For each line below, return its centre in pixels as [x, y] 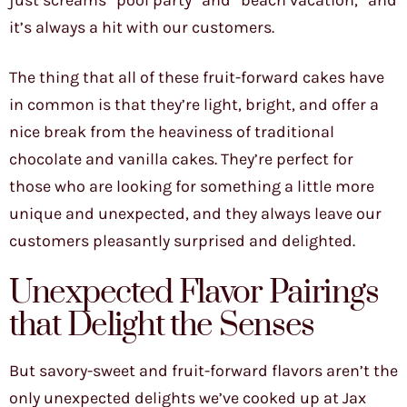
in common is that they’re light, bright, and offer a [194, 105]
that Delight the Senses [162, 326]
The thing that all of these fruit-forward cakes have [197, 78]
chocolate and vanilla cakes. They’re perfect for [181, 159]
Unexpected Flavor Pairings [194, 293]
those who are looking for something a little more [192, 187]
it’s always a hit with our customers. [142, 28]
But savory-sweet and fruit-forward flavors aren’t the [203, 371]
